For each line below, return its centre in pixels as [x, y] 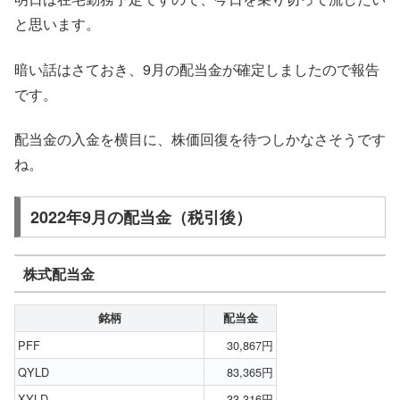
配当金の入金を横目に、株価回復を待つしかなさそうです [200, 139]
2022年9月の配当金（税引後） [141, 217]
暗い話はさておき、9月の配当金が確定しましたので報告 [197, 69]
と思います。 [57, 24]
